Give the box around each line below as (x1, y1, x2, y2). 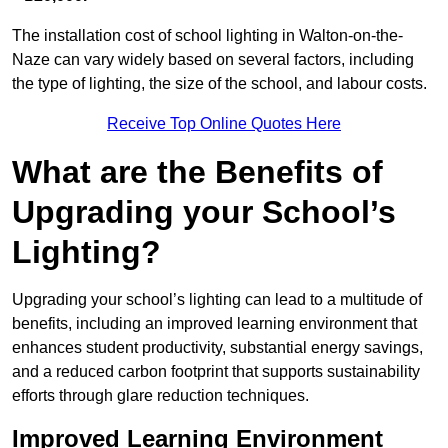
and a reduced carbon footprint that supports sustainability (12, 363, 420, 381)
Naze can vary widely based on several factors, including (12, 51, 414, 69)
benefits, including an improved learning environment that (12, 315, 417, 333)
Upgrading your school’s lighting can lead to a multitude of (12, 291, 422, 309)
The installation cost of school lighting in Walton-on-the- (12, 27, 403, 45)
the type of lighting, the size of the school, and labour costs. (12, 75, 427, 93)
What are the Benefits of (12, 154, 383, 191)
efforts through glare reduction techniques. (12, 387, 309, 405)
